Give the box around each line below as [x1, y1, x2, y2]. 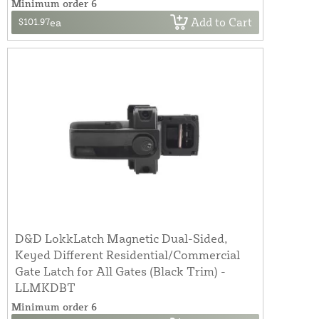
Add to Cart [191, 15, 252, 30]
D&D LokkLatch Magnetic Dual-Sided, [15, 230, 228, 246]
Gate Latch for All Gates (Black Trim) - [15, 263, 226, 278]
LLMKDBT [15, 279, 75, 295]
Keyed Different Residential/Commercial [15, 246, 240, 262]
